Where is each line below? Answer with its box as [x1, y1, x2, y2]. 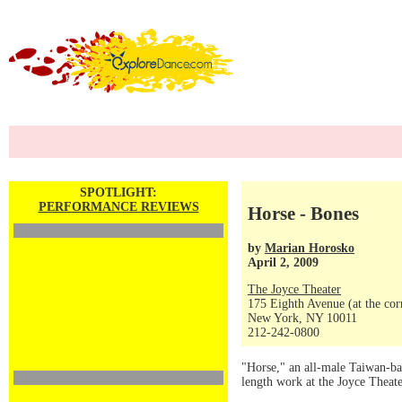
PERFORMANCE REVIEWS [38, 200, 199, 214]
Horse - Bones [248, 203, 359, 225]
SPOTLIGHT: [80, 186, 157, 199]
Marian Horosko [265, 240, 354, 255]
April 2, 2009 [248, 255, 319, 269]
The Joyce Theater [248, 283, 341, 296]
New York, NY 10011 [248, 311, 357, 325]
